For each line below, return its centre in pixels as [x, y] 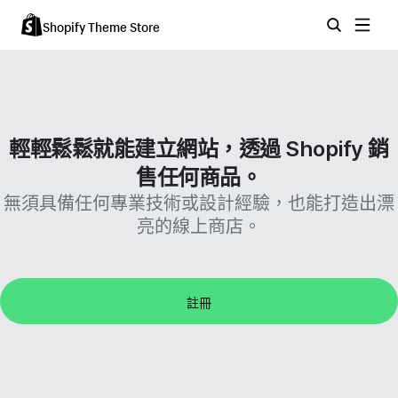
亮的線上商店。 [199, 227]
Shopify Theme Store [101, 26]
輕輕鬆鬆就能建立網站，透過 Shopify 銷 [199, 149]
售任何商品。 [199, 177]
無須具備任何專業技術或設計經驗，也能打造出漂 [199, 203]
